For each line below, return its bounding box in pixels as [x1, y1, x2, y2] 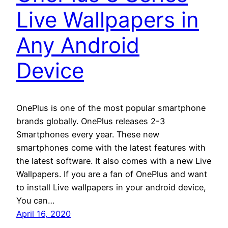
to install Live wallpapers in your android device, [16, 182, 206, 193]
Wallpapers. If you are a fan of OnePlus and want [16, 169, 207, 180]
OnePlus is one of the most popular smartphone [16, 103, 206, 113]
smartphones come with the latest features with [16, 142, 206, 153]
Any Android [16, 32, 139, 59]
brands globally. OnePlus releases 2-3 [16, 116, 165, 127]
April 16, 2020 [16, 209, 71, 219]
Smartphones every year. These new [16, 129, 159, 140]
